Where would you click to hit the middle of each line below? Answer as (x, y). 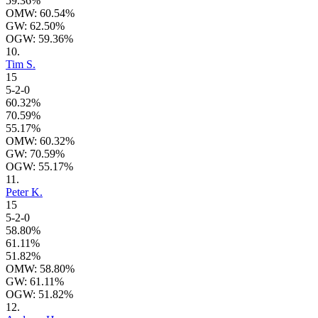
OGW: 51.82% (39, 295)
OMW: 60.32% (40, 141)
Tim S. (21, 65)
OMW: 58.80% (40, 269)
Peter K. (24, 192)
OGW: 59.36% (39, 39)
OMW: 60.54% (40, 13)
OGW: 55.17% (39, 167)
